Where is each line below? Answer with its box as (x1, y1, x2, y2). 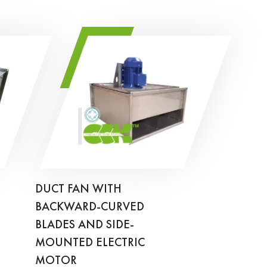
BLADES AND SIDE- (35, 219, 134, 231)
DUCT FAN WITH (35, 183, 122, 195)
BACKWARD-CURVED (35, 201, 144, 213)
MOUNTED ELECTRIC (35, 237, 145, 249)
